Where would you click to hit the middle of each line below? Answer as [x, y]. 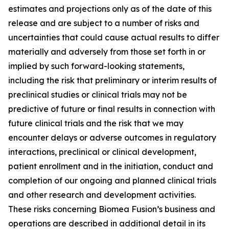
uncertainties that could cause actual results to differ [114, 37]
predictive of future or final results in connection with [112, 109]
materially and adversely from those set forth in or [107, 52]
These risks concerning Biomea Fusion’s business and [112, 209]
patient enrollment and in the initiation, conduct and [111, 166]
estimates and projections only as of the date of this [110, 9]
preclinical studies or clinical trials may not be [98, 95]
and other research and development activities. [102, 195]
